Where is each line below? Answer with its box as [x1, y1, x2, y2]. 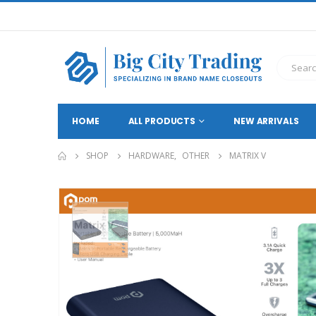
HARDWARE [128, 150, 174, 162]
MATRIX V [229, 150, 266, 162]
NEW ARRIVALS [233, 115, 299, 128]
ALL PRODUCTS [128, 115, 196, 128]
